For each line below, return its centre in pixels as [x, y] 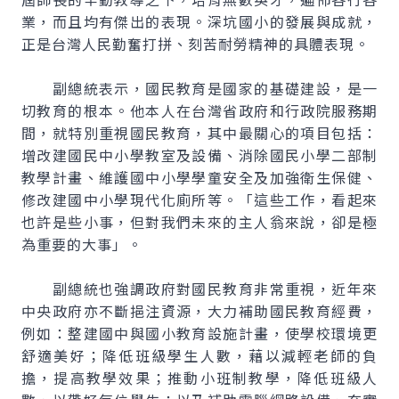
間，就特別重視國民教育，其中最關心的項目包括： [199, 133]
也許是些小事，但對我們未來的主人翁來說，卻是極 [199, 222]
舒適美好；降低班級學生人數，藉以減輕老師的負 [199, 355]
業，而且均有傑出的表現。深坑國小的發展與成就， [199, 21]
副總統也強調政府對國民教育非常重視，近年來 [199, 289]
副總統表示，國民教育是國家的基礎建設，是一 [199, 88]
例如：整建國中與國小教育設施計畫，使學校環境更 [199, 333]
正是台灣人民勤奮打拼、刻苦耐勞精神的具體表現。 [195, 44]
